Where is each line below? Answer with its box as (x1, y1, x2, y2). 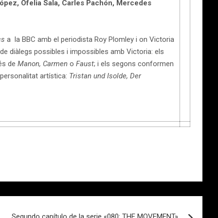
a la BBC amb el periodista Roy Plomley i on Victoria (5, 35, 174, 44)
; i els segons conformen (94, 59, 174, 68)
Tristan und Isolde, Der (69, 71, 141, 80)
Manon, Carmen (18, 59, 68, 68)
